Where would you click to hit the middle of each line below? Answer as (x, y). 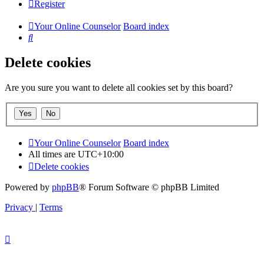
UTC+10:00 (101, 154)
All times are (53, 154)
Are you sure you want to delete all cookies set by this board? (119, 88)
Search (45, 37)
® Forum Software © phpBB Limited (149, 187)
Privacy (19, 207)
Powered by (28, 187)
